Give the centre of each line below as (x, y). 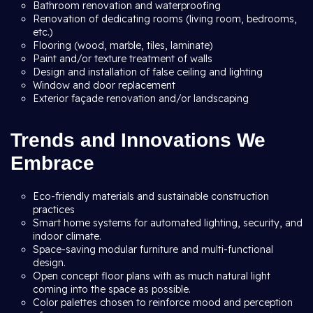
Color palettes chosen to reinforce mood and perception (163, 303)
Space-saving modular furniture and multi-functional (153, 249)
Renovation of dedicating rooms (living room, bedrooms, (165, 19)
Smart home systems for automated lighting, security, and (168, 223)
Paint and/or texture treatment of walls (124, 59)
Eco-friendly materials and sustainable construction (151, 196)
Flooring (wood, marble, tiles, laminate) (124, 45)
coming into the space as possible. (113, 289)
